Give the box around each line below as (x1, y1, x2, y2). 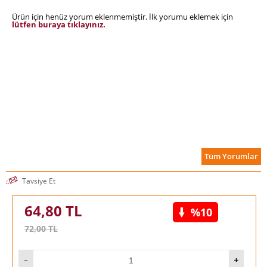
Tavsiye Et (22, 175, 55, 186)
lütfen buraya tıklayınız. (12, 18, 105, 30)
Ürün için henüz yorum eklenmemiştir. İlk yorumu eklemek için (12, 11, 233, 22)
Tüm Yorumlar (204, 151, 258, 162)
